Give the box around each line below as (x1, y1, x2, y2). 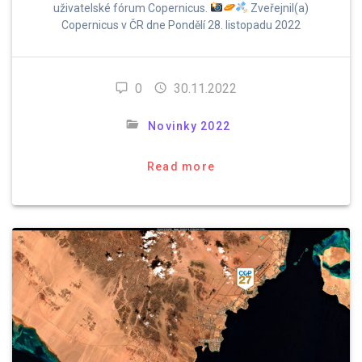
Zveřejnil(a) (248, 2, 309, 15)
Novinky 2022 (148, 120, 230, 133)
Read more (146, 160, 216, 173)
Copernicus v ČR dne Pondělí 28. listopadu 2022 (61, 19, 301, 32)
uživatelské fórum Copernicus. (53, 2, 210, 15)
